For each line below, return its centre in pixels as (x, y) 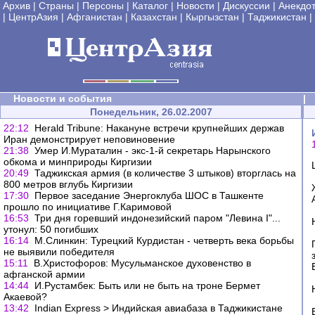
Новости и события (63, 98)
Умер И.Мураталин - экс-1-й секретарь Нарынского (153, 150)
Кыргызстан (212, 17)
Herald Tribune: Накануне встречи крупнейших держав (159, 128)
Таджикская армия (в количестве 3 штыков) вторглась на (165, 173)
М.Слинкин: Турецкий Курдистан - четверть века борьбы (164, 240)
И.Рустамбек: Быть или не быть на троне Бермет (147, 285)
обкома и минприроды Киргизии (78, 162)
